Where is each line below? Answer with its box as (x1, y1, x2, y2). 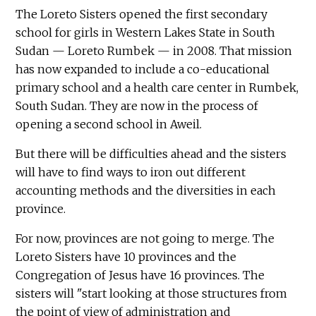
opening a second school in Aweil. (16, 117, 202, 132)
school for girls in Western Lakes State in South (16, 25, 276, 40)
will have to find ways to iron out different (16, 165, 246, 180)
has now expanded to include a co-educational (16, 62, 270, 77)
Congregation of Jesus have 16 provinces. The (16, 268, 265, 283)
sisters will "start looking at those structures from (16, 286, 288, 301)
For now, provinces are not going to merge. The (16, 231, 275, 246)
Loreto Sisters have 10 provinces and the (16, 250, 237, 265)
